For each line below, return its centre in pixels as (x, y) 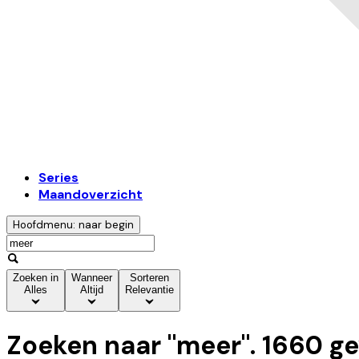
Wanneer (92, 278)
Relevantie (149, 290)
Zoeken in (36, 278)
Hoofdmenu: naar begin (73, 225)
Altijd (92, 290)
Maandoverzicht (91, 195)
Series (58, 178)
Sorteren (149, 278)
